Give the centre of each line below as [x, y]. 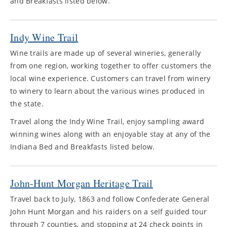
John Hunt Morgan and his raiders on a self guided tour [109, 212]
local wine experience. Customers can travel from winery [110, 78]
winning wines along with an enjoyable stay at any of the [110, 134]
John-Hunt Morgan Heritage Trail [82, 183]
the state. [27, 104]
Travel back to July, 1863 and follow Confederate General [110, 199]
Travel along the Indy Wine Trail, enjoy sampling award [107, 121]
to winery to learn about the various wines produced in [108, 91]
